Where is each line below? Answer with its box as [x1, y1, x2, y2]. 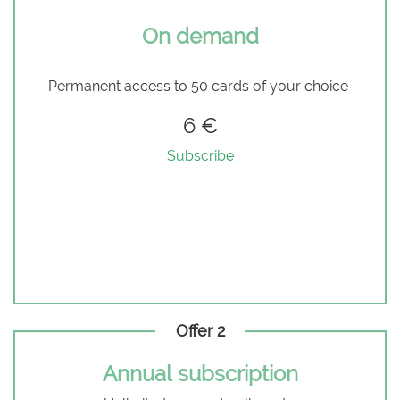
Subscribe [166, 147, 234, 164]
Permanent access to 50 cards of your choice [48, 78, 352, 95]
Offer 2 [175, 321, 225, 340]
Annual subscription [102, 361, 298, 387]
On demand [141, 23, 259, 49]
